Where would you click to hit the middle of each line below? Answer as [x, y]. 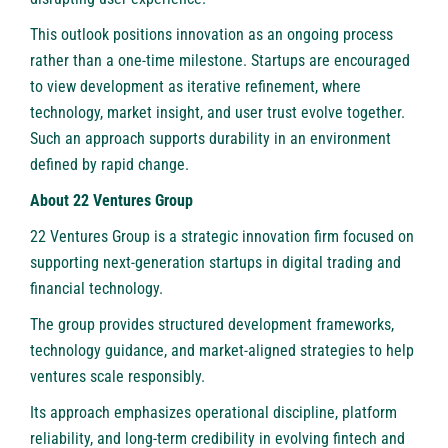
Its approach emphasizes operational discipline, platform [213, 413]
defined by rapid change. [109, 165]
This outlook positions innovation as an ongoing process [211, 35]
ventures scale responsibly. [117, 377]
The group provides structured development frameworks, [212, 325]
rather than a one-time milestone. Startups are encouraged [220, 61]
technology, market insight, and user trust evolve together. [217, 113]
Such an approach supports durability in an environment [210, 139]
